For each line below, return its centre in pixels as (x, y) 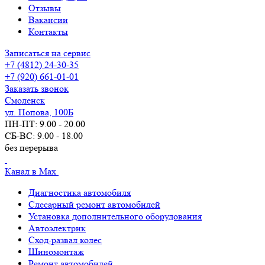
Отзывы (45, 8)
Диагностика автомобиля (80, 193)
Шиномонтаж (56, 252)
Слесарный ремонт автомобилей (94, 204)
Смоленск (25, 100)
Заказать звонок (37, 88)
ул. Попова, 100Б (39, 112)
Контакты (48, 32)
